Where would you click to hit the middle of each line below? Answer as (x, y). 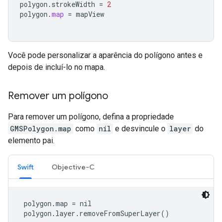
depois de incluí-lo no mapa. (56, 67)
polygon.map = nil (56, 204)
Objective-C (73, 167)
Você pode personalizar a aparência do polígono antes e (105, 55)
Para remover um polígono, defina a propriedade (91, 117)
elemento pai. (31, 141)
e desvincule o (140, 129)
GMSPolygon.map (41, 129)
